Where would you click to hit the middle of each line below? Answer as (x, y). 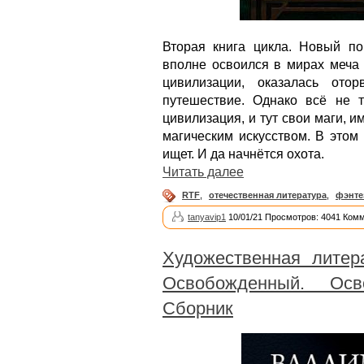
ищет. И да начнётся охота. (243, 154)
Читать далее (203, 171)
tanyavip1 (207, 217)
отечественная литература (268, 195)
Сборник (198, 308)
